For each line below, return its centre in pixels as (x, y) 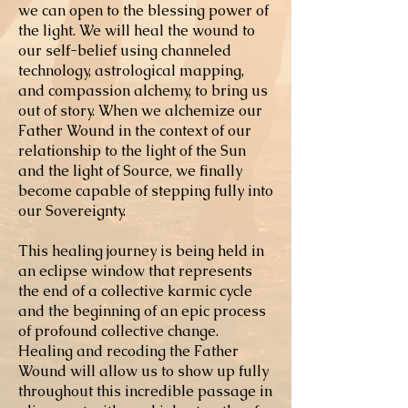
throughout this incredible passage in (145, 391)
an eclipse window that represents (135, 271)
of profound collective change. (118, 331)
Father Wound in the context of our (135, 131)
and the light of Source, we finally (130, 171)
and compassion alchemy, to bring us (143, 91)
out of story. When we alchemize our (140, 111)
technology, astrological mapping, (131, 71)
